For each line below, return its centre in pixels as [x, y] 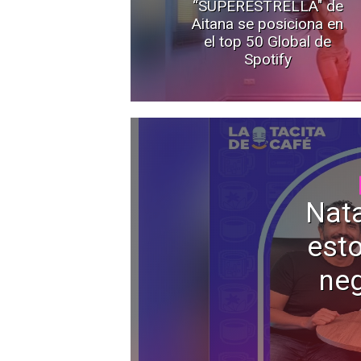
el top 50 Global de [268, 41]
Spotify [268, 59]
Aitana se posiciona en [268, 23]
